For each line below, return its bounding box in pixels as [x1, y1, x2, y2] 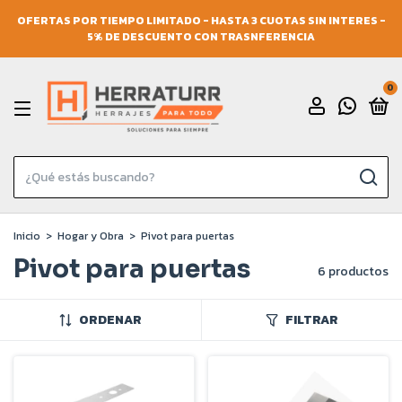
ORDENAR [78, 310, 142, 329]
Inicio [13, 228, 40, 244]
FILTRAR [284, 310, 338, 329]
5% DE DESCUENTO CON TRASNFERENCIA [87, 29, 315, 45]
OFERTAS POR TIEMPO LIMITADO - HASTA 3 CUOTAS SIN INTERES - [16, 13, 386, 29]
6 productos [318, 262, 389, 281]
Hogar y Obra [57, 228, 124, 244]
